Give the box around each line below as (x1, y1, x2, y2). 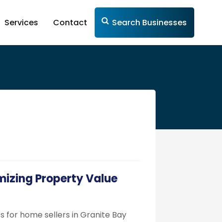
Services (4, 16, 38, 28)
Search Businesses (111, 16, 187, 28)
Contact (53, 16, 87, 28)
